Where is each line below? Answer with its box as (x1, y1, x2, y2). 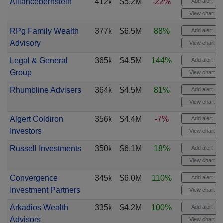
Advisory (9, 39, 41, 47)
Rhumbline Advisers (9, 86, 81, 94)
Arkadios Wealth (9, 203, 68, 212)
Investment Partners (9, 186, 80, 194)
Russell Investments (9, 144, 81, 153)
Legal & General (9, 56, 68, 65)
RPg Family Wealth (9, 27, 79, 35)
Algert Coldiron (9, 115, 63, 123)
